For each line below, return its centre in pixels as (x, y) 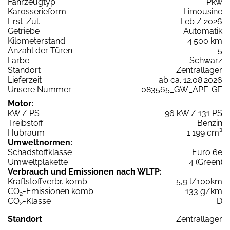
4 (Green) (206, 162)
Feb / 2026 (202, 21)
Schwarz (206, 60)
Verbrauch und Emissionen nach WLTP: (85, 171)
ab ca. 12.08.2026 (190, 80)
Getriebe (24, 31)
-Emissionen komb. (59, 191)
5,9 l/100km (199, 181)
